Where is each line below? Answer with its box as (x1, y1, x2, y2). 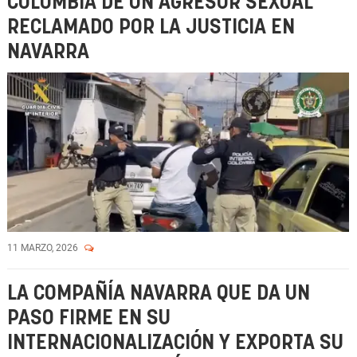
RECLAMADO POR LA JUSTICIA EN (7, 18, 295, 37)
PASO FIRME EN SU (7, 308, 171, 328)
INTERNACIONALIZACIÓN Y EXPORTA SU (7, 333, 343, 353)
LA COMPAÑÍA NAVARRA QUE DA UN (7, 284, 310, 304)
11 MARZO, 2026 (7, 242, 80, 253)
